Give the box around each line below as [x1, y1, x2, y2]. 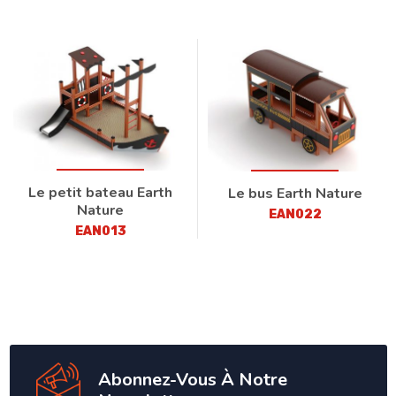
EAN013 [74, 223, 126, 239]
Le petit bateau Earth [28, 182, 173, 202]
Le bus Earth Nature [227, 183, 362, 203]
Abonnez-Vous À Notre [97, 368, 287, 392]
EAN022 [268, 206, 322, 222]
